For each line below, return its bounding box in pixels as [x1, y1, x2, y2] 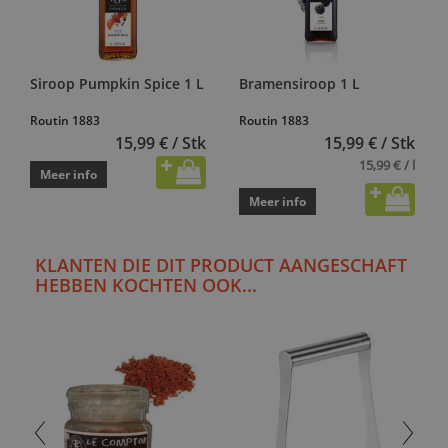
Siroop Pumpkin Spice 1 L [30, 73, 204, 93]
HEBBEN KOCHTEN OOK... [35, 272, 257, 297]
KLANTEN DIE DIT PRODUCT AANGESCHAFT [35, 252, 407, 277]
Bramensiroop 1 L [239, 73, 360, 93]
